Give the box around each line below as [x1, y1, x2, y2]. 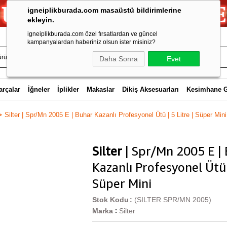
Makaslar [86, 86, 115, 93]
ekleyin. [27, 16, 54, 24]
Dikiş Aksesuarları [122, 86, 179, 93]
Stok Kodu [92, 196, 129, 204]
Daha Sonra [99, 55, 138, 63]
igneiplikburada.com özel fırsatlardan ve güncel [27, 30, 158, 37]
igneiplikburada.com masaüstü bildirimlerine [27, 6, 181, 14]
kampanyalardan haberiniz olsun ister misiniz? [27, 39, 156, 46]
